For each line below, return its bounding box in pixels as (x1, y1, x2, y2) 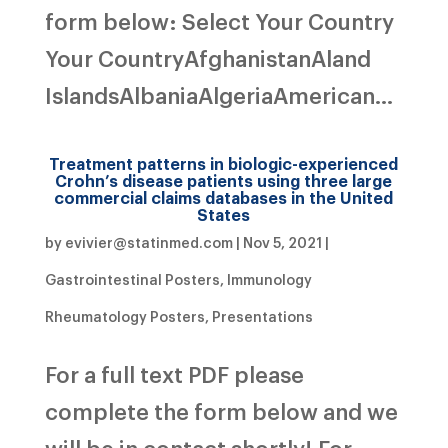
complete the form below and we (44, 395, 398, 425)
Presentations (211, 306, 313, 325)
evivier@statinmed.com (64, 232, 233, 251)
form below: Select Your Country (44, 5, 394, 35)
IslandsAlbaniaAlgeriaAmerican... (44, 79, 393, 109)
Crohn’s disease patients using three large (55, 169, 393, 191)
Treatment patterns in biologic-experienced (49, 152, 399, 174)
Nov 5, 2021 (242, 232, 322, 251)
